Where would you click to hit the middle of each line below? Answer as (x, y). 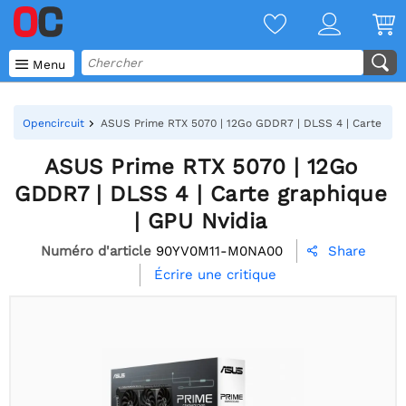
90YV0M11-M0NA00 (219, 251)
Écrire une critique (215, 275)
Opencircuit (53, 123)
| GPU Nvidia (201, 221)
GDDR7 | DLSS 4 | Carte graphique (201, 194)
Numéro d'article (96, 251)
